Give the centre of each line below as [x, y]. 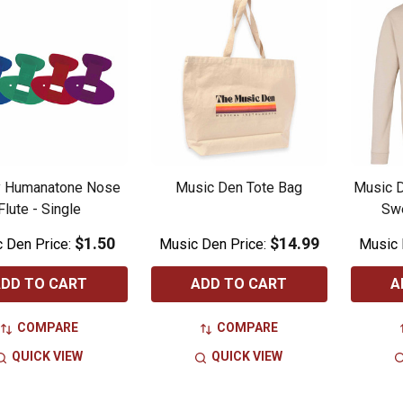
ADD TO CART [239, 284]
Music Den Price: [214, 245]
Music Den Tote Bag [239, 188]
